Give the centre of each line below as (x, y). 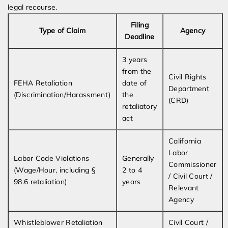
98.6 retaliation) (40, 182)
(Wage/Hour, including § (55, 170)
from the (137, 72)
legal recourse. (33, 7)
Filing (140, 25)
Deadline (140, 37)
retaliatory (140, 107)
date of (135, 83)
